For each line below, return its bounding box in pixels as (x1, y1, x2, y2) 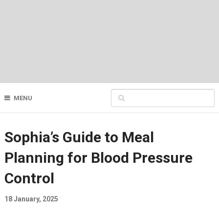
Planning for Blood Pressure (4, 149, 193, 167)
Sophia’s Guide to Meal (4, 129, 154, 146)
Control (4, 170, 54, 187)
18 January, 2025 (4, 195, 58, 203)
